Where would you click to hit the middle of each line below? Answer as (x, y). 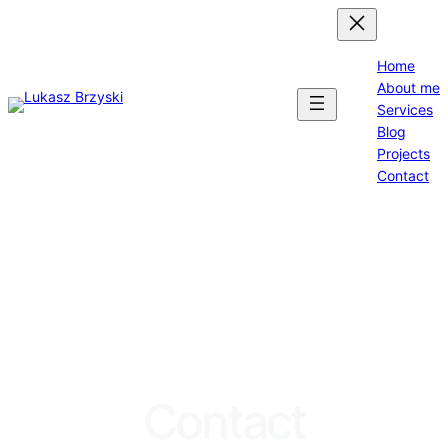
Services (405, 109)
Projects (403, 153)
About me (408, 87)
